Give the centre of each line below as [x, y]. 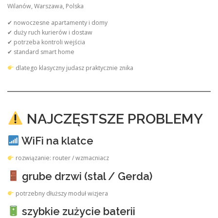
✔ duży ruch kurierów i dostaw [50, 32]
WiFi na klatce [56, 141]
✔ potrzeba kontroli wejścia [46, 42]
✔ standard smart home [41, 52]
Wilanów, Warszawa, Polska [45, 6]
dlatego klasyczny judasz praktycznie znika [73, 68]
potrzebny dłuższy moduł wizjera [61, 193]
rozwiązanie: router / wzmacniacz [61, 158]
